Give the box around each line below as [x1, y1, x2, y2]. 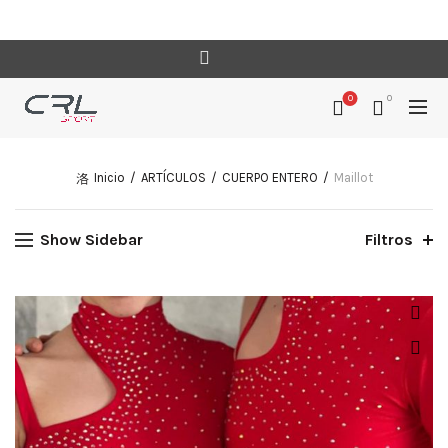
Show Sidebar [40, 229, 143, 249]
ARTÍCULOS [140, 170, 206, 185]
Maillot [333, 170, 373, 185]
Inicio [93, 170, 125, 185]
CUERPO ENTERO [221, 170, 318, 185]
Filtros [365, 229, 413, 249]
